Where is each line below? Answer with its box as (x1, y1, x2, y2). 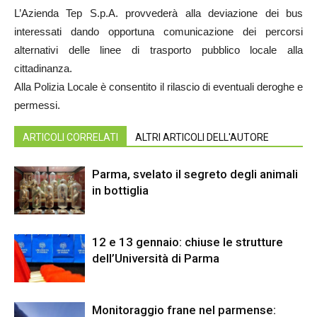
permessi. (14, 98, 60, 111)
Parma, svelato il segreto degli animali (92, 166, 298, 181)
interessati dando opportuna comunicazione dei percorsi (14, 25, 303, 38)
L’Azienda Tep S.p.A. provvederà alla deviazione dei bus (14, 6, 303, 19)
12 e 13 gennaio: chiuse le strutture (92, 234, 283, 249)
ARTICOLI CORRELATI (23, 131, 118, 143)
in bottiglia (92, 183, 149, 197)
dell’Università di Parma (92, 250, 219, 265)
